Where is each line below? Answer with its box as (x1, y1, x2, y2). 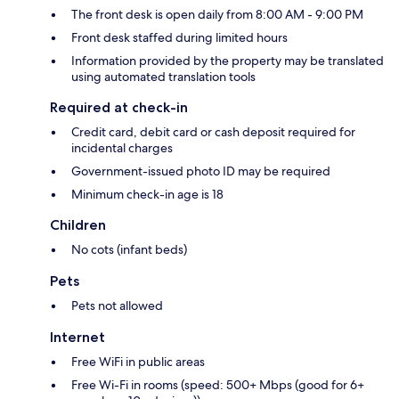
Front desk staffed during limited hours (71, 29, 288, 46)
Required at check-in (50, 99, 188, 117)
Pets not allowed (71, 297, 163, 314)
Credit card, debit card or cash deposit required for (71, 124, 355, 141)
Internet (50, 329, 105, 346)
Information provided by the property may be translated (71, 53, 384, 69)
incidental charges (71, 140, 173, 157)
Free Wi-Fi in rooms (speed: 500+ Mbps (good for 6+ (71, 377, 364, 394)
